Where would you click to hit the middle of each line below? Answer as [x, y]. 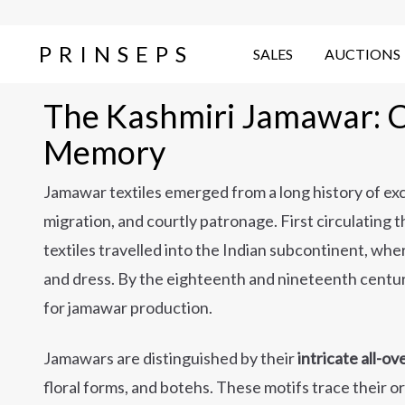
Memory [104, 152]
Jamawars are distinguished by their [170, 358]
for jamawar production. [128, 307]
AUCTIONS [363, 54]
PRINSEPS [116, 54]
